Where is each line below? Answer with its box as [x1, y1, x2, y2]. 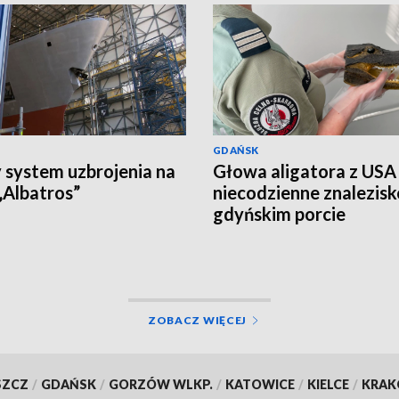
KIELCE [306, 376, 349, 392]
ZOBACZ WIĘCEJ [147, 313, 248, 327]
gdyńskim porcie [213, 202, 346, 224]
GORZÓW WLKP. [108, 376, 213, 392]
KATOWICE [224, 376, 295, 392]
